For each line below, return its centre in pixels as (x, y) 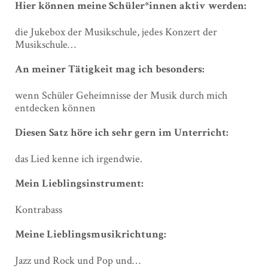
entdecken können (55, 107)
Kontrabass (39, 209)
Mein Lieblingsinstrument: (79, 184)
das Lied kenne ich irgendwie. (79, 158)
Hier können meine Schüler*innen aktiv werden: (132, 7)
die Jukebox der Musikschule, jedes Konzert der (116, 31)
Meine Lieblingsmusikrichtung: (91, 235)
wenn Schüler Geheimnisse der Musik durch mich (121, 95)
